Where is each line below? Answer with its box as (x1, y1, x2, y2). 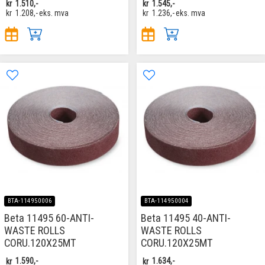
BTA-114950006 (7, 197, 52, 205)
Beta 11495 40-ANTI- (141, 212, 231, 225)
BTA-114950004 (144, 197, 189, 205)
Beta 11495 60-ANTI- (4, 212, 94, 225)
